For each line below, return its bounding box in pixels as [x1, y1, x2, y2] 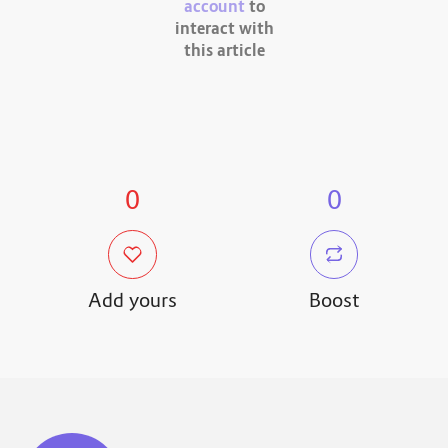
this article [183, 40, 265, 63]
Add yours [88, 289, 178, 317]
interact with [174, 18, 274, 41]
